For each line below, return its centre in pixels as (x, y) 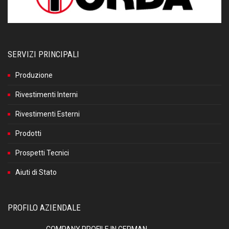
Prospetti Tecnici (42, 153)
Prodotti (28, 133)
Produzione (34, 75)
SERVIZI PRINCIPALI (43, 54)
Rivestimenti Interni (47, 94)
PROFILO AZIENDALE (44, 207)
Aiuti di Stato (36, 172)
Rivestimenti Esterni (48, 114)
